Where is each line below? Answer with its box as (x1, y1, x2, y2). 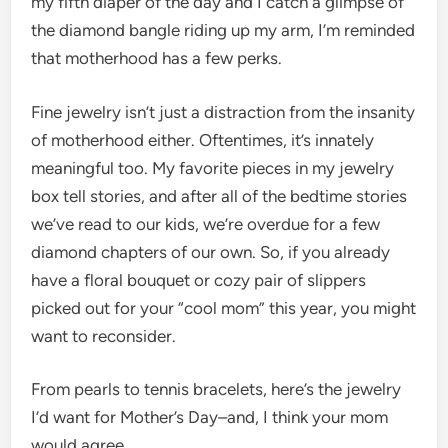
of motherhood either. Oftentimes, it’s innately (31, 129, 375, 150)
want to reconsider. (31, 325, 177, 346)
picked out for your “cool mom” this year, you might (31, 297, 417, 318)
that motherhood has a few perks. (31, 48, 283, 68)
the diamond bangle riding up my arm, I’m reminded (31, 20, 416, 40)
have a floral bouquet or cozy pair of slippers (31, 269, 367, 290)
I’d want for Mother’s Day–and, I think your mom (31, 407, 389, 427)
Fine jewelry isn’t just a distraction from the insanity (31, 101, 416, 122)
